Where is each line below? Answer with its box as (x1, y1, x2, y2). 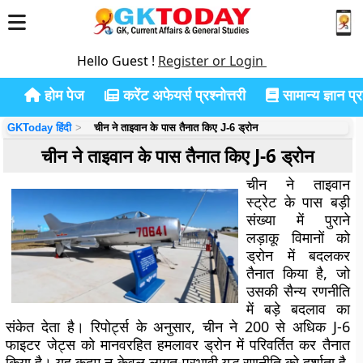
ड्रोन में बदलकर (246, 246, 350, 265)
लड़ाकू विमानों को (246, 228, 350, 247)
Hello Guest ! (77, 52, 158, 70)
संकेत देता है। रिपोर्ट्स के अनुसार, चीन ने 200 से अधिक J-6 (6, 317, 350, 336)
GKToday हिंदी (7, 122, 72, 134)
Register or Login (158, 52, 267, 70)
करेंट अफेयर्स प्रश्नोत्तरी (119, 85, 246, 105)
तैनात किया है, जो (246, 263, 350, 283)
